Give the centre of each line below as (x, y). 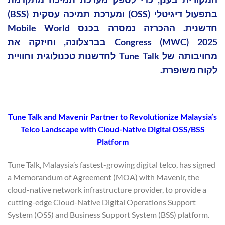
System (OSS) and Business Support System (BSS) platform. (108, 214)
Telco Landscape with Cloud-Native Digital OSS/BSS (113, 129)
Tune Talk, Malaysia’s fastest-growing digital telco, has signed (111, 164)
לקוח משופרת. (189, 70)
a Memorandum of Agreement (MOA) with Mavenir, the (103, 177)
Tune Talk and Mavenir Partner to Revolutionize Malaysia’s (113, 116)
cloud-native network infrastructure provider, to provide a (107, 189)
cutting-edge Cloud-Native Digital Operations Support (102, 202)
